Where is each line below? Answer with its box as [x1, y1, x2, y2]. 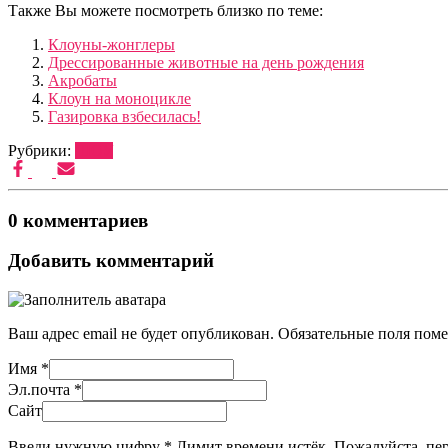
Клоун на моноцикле [48, 89, 191, 107]
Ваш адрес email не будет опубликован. [8, 325, 274, 343]
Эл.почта [8, 381, 74, 399]
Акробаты [48, 71, 117, 89]
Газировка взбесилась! [48, 107, 201, 125]
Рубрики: [8, 141, 75, 159]
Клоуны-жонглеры [48, 35, 175, 53]
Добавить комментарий [8, 250, 214, 272]
